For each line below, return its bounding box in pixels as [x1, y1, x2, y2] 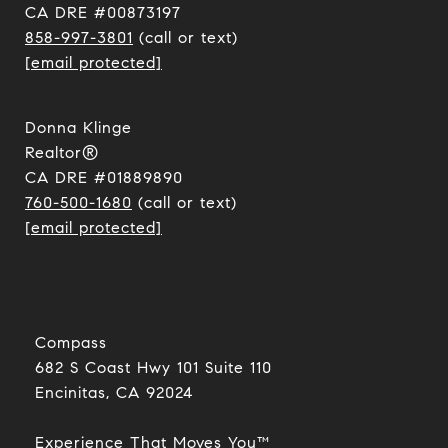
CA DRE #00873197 [25, 2, 181, 22]
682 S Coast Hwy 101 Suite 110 [35, 357, 272, 377]
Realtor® [25, 142, 99, 162]
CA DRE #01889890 [25, 167, 183, 187]
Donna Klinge [25, 117, 132, 137]
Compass [35, 332, 107, 352]
